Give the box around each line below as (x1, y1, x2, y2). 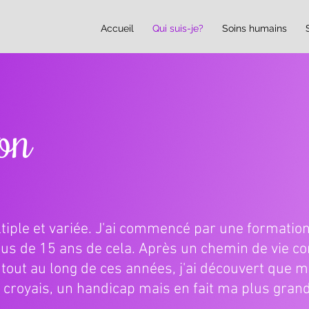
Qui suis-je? (152, 23, 203, 34)
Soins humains (222, 23, 287, 34)
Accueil (101, 23, 134, 34)
